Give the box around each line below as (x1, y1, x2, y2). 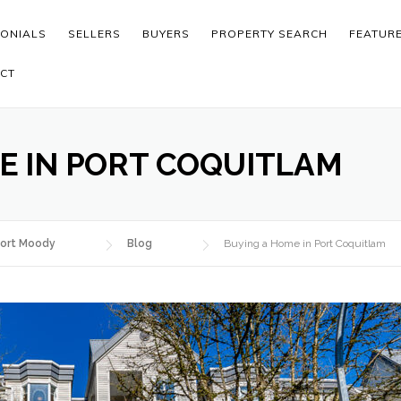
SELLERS (68, 27, 122, 40)
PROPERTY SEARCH (211, 27, 328, 40)
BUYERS (142, 27, 191, 40)
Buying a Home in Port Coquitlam (224, 237, 386, 250)
